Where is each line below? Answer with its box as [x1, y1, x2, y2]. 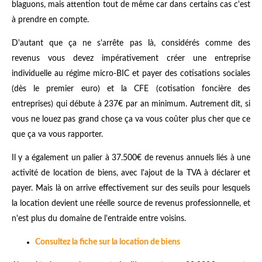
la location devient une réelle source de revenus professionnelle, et [12, 199, 250, 208]
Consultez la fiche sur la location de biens [35, 237, 180, 246]
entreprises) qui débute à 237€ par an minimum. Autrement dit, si [12, 99, 250, 108]
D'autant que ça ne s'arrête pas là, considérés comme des [12, 39, 250, 47]
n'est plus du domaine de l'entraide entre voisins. [12, 214, 186, 223]
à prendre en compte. [12, 15, 89, 24]
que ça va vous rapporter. [12, 130, 103, 139]
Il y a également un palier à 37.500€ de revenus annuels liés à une [12, 153, 250, 162]
